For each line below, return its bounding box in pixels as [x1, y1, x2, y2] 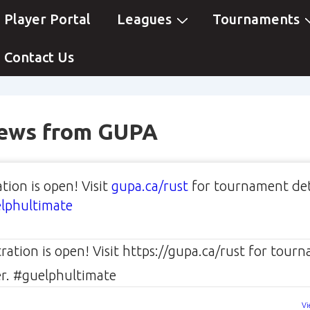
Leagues [117, 11, 172, 27]
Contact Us [4, 49, 74, 65]
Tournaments [212, 11, 300, 27]
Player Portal [4, 11, 91, 27]
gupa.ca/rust [111, 178, 188, 194]
